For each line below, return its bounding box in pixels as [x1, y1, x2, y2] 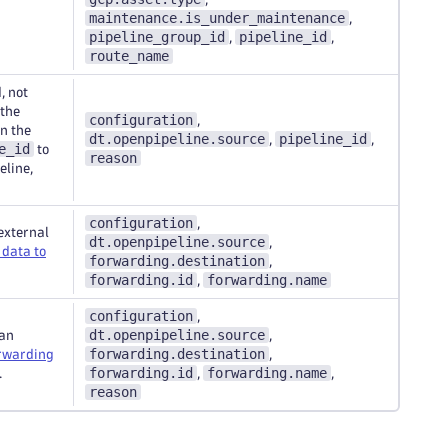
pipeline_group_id [89, 29, 225, 45]
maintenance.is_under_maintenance [89, 10, 345, 26]
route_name [89, 48, 169, 64]
